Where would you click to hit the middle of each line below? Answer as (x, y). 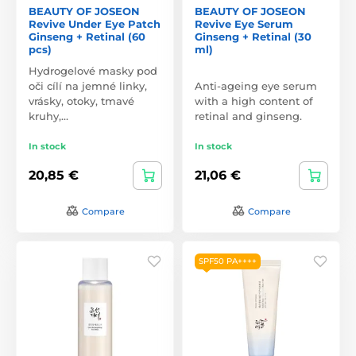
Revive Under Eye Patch (95, 23)
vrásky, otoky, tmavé (81, 101)
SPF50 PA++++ (228, 261)
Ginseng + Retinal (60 (87, 36)
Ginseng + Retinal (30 (253, 36)
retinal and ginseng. (248, 116)
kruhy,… (48, 116)
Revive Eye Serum (244, 23)
